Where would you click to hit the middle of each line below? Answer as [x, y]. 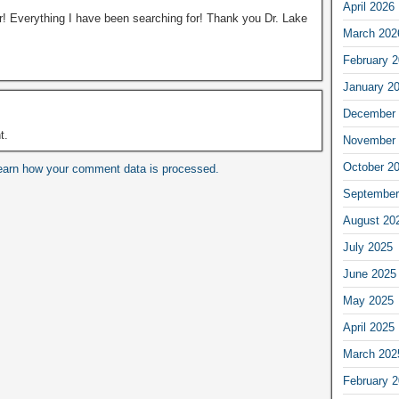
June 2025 [369, 273]
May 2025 [368, 300]
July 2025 [367, 247]
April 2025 [368, 327]
